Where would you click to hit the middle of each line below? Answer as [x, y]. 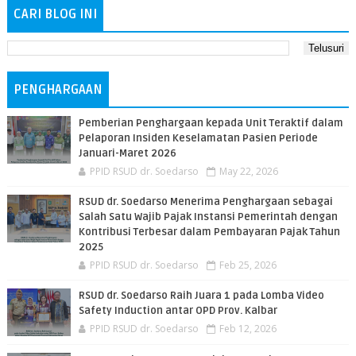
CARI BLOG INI [55, 15]
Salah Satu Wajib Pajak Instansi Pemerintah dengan [208, 217]
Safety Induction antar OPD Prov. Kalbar [178, 311]
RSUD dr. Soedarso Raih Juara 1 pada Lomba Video [201, 296]
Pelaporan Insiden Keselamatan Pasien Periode [198, 139]
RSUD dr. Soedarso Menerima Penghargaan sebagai [205, 202]
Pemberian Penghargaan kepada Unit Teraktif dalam [211, 124]
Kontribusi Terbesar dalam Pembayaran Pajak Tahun [209, 232]
